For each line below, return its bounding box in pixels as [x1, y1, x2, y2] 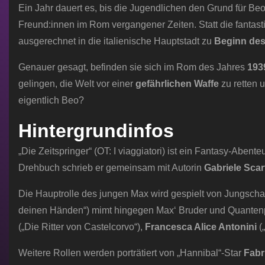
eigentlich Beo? [18, 95, 84, 106]
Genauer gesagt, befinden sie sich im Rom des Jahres [18, 62, 247, 73]
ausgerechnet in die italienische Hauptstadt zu [18, 36, 214, 47]
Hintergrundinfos [18, 120, 174, 142]
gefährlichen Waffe [135, 79, 219, 89]
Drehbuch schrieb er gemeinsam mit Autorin [18, 163, 204, 173]
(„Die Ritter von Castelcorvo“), [18, 222, 145, 232]
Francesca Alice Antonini [145, 222, 257, 232]
